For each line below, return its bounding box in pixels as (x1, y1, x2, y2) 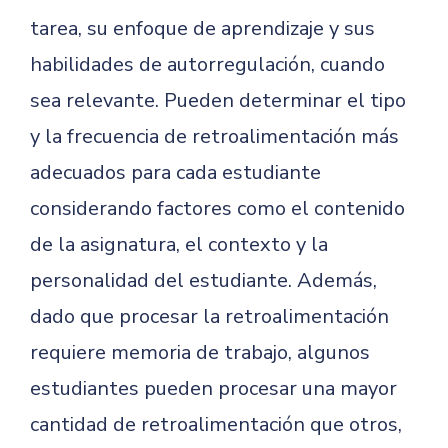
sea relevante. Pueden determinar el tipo (30, 87, 406, 114)
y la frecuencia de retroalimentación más (30, 123, 399, 150)
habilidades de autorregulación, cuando (30, 51, 385, 78)
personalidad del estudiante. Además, (30, 267, 377, 294)
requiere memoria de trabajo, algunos (30, 339, 370, 366)
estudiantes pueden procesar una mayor (30, 375, 397, 402)
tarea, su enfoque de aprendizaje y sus (30, 15, 375, 42)
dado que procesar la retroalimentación (30, 303, 389, 330)
